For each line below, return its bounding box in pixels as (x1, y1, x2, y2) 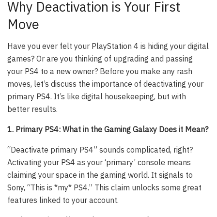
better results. (7, 104, 58, 114)
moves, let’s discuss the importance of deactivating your (7, 79, 203, 89)
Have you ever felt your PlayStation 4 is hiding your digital (7, 41, 209, 51)
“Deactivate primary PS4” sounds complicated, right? (7, 145, 193, 155)
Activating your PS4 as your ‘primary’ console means (7, 157, 191, 168)
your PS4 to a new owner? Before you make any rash (7, 66, 192, 77)
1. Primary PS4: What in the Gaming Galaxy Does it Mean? (7, 124, 208, 135)
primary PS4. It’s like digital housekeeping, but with (7, 92, 186, 102)
